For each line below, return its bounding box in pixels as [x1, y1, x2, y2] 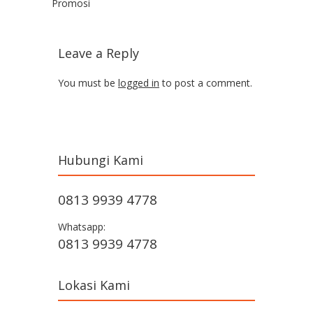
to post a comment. [159, 76, 252, 90]
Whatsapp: [58, 220, 105, 234]
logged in [118, 76, 159, 90]
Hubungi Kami [58, 152, 143, 169]
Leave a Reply [58, 45, 139, 62]
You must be [58, 76, 118, 90]
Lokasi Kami [58, 277, 130, 294]
